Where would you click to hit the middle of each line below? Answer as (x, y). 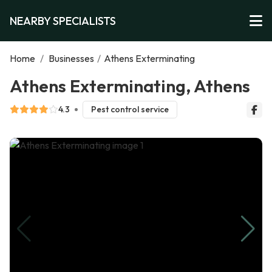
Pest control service (130, 110)
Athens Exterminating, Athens (130, 86)
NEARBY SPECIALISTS (63, 21)
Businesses (71, 58)
